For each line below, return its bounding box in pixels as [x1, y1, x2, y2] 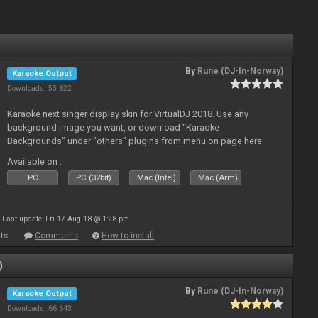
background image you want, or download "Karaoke [7, 122, 220, 133]
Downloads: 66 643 [7, 304, 72, 313]
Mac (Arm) [198, 173, 238, 182]
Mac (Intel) [137, 173, 177, 182]
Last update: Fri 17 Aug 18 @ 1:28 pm [1, 215, 129, 223]
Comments [35, 231, 78, 241]
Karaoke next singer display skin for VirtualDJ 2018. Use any [7, 109, 249, 119]
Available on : [7, 156, 62, 167]
